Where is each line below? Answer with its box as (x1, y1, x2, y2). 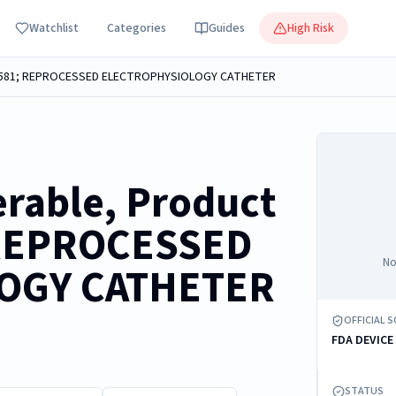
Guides (209, 19, 245, 37)
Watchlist (29, 19, 79, 37)
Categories (107, 19, 166, 37)
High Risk (287, 19, 334, 37)
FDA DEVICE (331, 331, 394, 349)
